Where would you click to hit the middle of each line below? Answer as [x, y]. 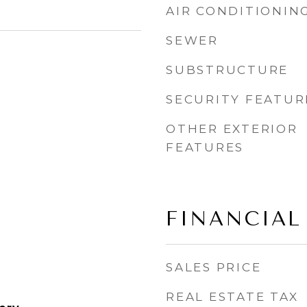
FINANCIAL [234, 219]
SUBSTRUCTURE [227, 70]
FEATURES [205, 147]
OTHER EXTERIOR [232, 129]
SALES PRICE [214, 267]
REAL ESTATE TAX [232, 297]
